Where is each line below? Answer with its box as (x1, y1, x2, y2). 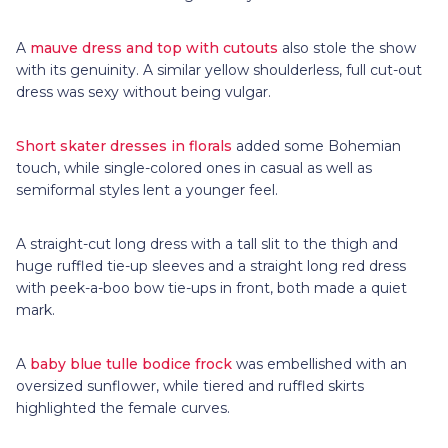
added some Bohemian (236, 136, 401, 155)
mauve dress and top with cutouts (30, 38, 278, 57)
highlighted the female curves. (16, 398, 234, 417)
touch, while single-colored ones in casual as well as (16, 158, 372, 177)
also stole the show (278, 38, 416, 57)
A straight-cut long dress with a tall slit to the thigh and (16, 234, 398, 253)
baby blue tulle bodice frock (26, 354, 236, 373)
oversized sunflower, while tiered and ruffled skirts (16, 376, 364, 395)
